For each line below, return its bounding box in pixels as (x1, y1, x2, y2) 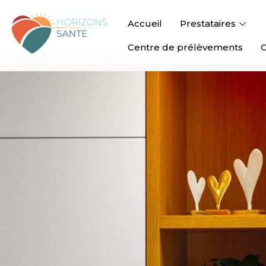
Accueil (128, 18, 163, 29)
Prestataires (180, 18, 236, 29)
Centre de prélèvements (128, 42, 243, 53)
